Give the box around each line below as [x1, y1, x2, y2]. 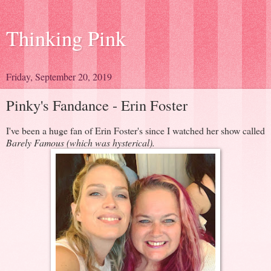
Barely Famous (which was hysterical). [6, 135, 155, 149]
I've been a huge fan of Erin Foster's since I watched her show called [6, 123, 265, 137]
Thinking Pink [6, 24, 126, 52]
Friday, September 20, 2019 [6, 70, 112, 83]
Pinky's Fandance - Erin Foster [6, 95, 188, 115]
